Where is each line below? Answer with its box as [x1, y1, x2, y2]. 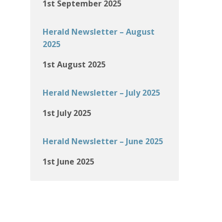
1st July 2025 [43, 108, 91, 118]
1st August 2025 [43, 59, 106, 70]
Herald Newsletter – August [43, 26, 155, 37]
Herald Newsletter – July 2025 [43, 87, 160, 98]
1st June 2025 [43, 156, 94, 167]
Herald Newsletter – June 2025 [43, 136, 163, 147]
